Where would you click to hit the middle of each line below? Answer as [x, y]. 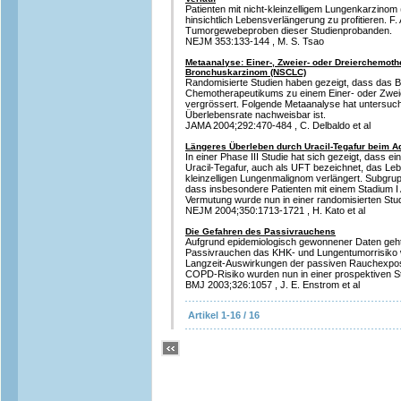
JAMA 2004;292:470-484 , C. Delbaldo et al [278, 125]
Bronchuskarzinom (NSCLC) [246, 72]
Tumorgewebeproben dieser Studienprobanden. [289, 30]
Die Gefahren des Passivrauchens [260, 231]
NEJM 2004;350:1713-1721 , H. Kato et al [275, 210]
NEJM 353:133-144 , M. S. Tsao [255, 41]
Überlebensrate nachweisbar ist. [256, 115]
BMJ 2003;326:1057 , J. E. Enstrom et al [273, 285]
